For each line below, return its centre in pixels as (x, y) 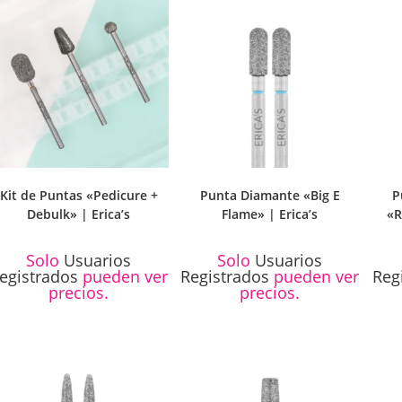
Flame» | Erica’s (270, 214)
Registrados (225, 277)
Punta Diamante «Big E (270, 196)
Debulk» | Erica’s (79, 214)
